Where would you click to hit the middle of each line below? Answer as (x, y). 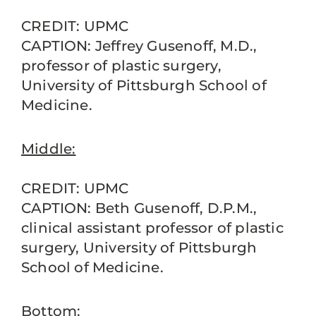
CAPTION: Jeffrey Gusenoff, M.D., (139, 46)
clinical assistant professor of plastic (152, 228)
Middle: (49, 149)
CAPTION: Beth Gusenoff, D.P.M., (139, 208)
